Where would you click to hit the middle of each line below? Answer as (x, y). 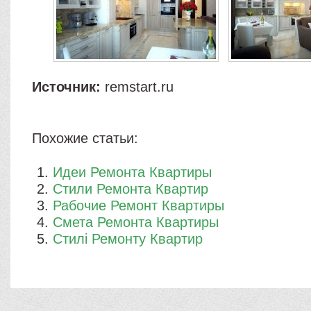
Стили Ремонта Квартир (131, 189)
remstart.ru (137, 87)
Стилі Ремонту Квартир (128, 239)
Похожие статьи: (85, 138)
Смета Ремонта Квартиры (136, 222)
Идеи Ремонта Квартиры (133, 172)
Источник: (67, 87)
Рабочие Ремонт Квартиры (139, 205)
